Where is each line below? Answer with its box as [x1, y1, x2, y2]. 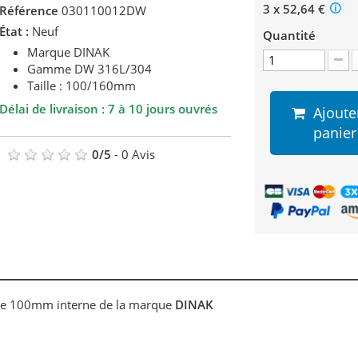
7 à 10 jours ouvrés [108, 101, 217, 117]
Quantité [262, 27, 316, 44]
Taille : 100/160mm [27, 78, 136, 94]
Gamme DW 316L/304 [27, 61, 152, 78]
